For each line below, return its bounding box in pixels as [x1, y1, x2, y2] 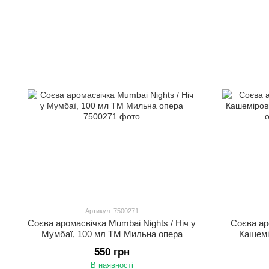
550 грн [94, 246, 130, 258]
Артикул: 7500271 [85, 207, 139, 214]
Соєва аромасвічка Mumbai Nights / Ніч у [28, 218, 196, 228]
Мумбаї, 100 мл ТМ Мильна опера [41, 229, 183, 239]
